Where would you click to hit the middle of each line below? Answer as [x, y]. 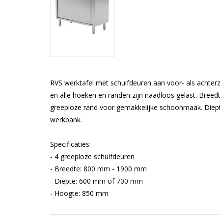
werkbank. [66, 120]
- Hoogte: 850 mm [79, 193]
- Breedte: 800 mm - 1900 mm [98, 169]
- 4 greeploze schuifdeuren [92, 157]
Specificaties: [70, 144]
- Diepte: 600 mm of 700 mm [96, 181]
